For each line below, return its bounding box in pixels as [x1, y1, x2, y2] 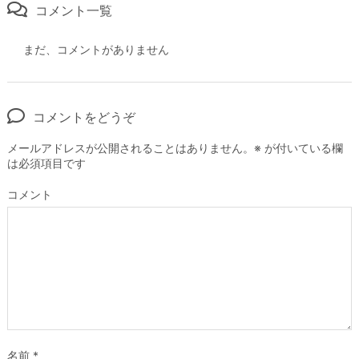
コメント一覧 [35, 2, 112, 19]
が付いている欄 [261, 141, 343, 155]
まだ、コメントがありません [23, 42, 169, 57]
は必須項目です [7, 156, 86, 171]
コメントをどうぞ [33, 109, 135, 126]
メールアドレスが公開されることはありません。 [7, 141, 254, 155]
